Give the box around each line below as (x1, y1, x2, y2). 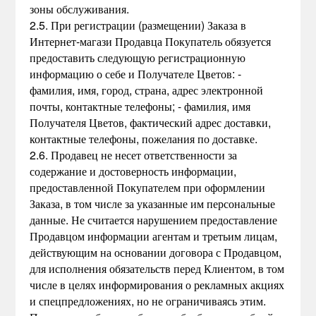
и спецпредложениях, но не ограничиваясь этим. (30, 293, 267, 309)
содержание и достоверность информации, (30, 163, 237, 179)
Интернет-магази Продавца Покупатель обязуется (30, 33, 272, 49)
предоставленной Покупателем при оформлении (30, 179, 266, 195)
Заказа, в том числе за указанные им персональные (30, 195, 276, 212)
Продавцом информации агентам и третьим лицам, (30, 228, 278, 244)
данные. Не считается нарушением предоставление (30, 212, 278, 228)
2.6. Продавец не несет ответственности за (30, 147, 238, 163)
